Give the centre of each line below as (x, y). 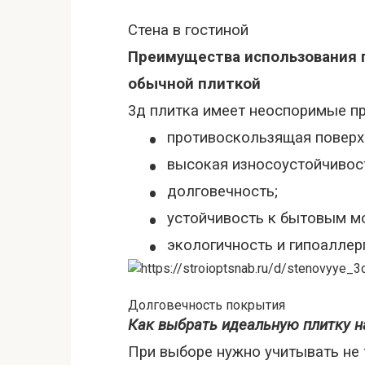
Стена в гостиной (188, 30)
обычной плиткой (194, 84)
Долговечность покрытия (207, 305)
